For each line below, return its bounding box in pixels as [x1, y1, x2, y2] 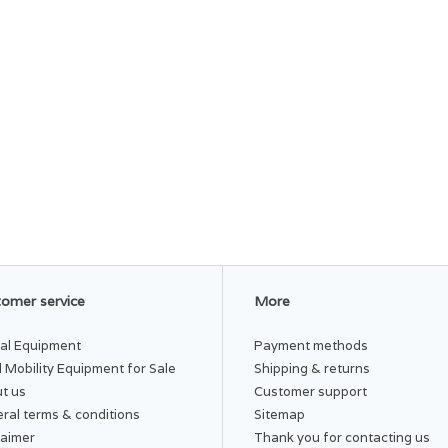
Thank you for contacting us [254, 428, 430, 446]
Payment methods [254, 336, 368, 354]
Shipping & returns [254, 359, 370, 377]
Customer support [254, 382, 367, 400]
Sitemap [254, 405, 305, 423]
